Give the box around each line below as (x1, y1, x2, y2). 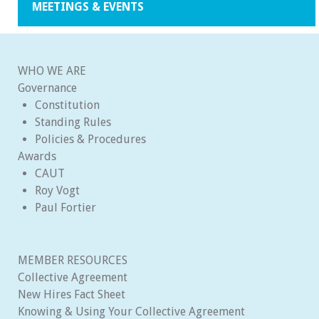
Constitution (35, 98, 100, 113)
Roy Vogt (35, 184, 80, 198)
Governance (18, 81, 77, 95)
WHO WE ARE (18, 64, 86, 78)
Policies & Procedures (35, 132, 146, 147)
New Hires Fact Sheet (18, 288, 125, 302)
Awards (18, 150, 56, 164)
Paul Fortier (35, 201, 96, 215)
